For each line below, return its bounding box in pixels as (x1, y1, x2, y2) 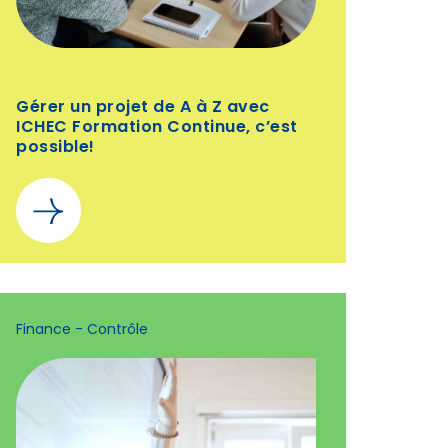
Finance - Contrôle (16, 323, 148, 338)
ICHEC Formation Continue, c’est (16, 120, 298, 136)
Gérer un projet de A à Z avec (16, 100, 270, 116)
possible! (16, 140, 95, 156)
